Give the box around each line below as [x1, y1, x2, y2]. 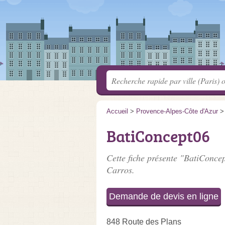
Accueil [106, 107, 128, 115]
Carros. [106, 164, 135, 176]
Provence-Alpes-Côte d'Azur [136, 107, 218, 115]
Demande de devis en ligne [109, 191, 218, 201]
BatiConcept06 [106, 125, 210, 147]
